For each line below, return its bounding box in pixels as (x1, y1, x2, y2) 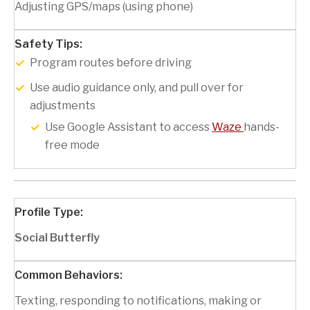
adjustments (30, 99, 95, 113)
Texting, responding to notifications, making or (15, 294, 262, 308)
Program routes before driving (30, 56, 192, 70)
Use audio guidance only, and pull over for (30, 81, 244, 95)
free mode (45, 138, 100, 152)
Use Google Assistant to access (45, 120, 212, 134)
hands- (244, 120, 280, 134)
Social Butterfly (15, 231, 100, 245)
